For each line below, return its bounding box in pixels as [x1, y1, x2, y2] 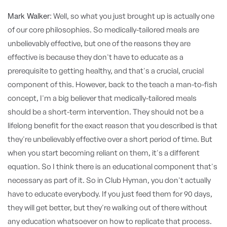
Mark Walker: [8, 10, 52, 21]
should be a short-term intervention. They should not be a [8, 107, 204, 117]
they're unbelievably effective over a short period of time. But [8, 134, 212, 144]
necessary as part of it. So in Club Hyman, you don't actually [8, 175, 211, 185]
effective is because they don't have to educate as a [8, 52, 183, 62]
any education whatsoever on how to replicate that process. [8, 216, 212, 226]
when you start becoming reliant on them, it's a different [8, 148, 200, 158]
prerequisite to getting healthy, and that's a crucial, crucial [8, 66, 204, 75]
